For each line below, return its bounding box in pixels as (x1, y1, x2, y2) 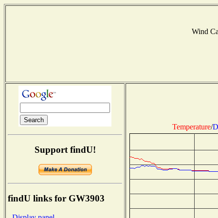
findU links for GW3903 (8, 193, 105, 204)
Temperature (172, 122, 211, 131)
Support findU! (34, 144, 96, 155)
